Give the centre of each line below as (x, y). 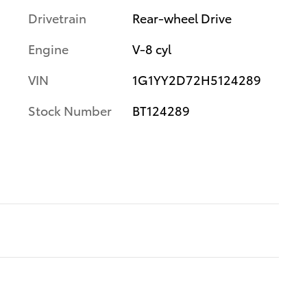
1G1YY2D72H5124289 (196, 79)
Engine (48, 48)
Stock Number (70, 110)
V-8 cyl (151, 48)
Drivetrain (57, 17)
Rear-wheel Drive (182, 17)
